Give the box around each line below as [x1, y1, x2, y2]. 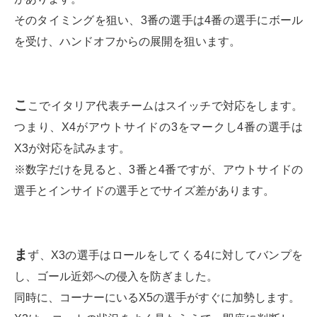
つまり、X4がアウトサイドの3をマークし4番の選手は [14, 120, 303, 133]
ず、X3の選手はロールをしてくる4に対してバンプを [28, 248, 304, 261]
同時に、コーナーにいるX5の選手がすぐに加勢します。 [14, 291, 300, 304]
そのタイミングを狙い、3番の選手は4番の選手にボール [14, 13, 303, 26]
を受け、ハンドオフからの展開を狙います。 [14, 35, 241, 47]
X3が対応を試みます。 [14, 142, 130, 154]
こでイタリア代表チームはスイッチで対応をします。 [28, 99, 304, 112]
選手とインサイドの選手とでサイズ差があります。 [14, 184, 275, 197]
